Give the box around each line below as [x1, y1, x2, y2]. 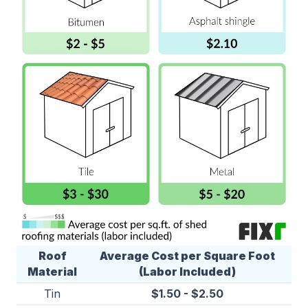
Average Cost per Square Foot [99, 249, 275, 263]
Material [27, 265, 77, 279]
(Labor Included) [138, 265, 236, 279]
